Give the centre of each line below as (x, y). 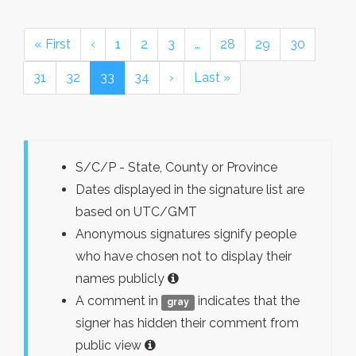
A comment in (118, 301)
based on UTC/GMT (136, 212)
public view (110, 345)
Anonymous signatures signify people (186, 234)
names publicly (122, 279)
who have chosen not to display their (184, 256)
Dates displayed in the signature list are (190, 190)
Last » (212, 77)
